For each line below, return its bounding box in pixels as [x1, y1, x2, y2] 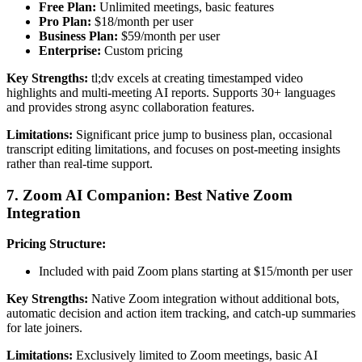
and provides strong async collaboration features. [6, 100, 255, 115]
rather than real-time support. [6, 157, 153, 171]
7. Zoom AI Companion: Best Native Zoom [6, 186, 293, 204]
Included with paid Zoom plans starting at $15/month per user [39, 264, 352, 279]
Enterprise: [39, 44, 101, 58]
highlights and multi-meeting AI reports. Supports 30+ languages [6, 86, 335, 100]
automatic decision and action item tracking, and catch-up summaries [6, 306, 356, 321]
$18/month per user [91, 15, 193, 29]
